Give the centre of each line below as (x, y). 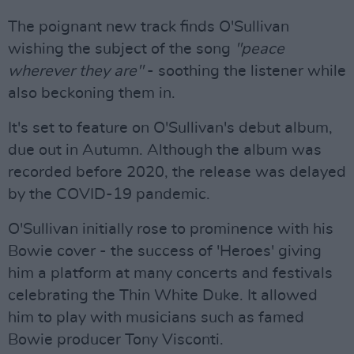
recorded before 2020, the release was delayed (177, 172)
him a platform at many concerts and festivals (170, 273)
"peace (258, 49)
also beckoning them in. (92, 93)
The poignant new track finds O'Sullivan (149, 27)
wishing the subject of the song (119, 49)
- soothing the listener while (245, 71)
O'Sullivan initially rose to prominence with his (171, 229)
